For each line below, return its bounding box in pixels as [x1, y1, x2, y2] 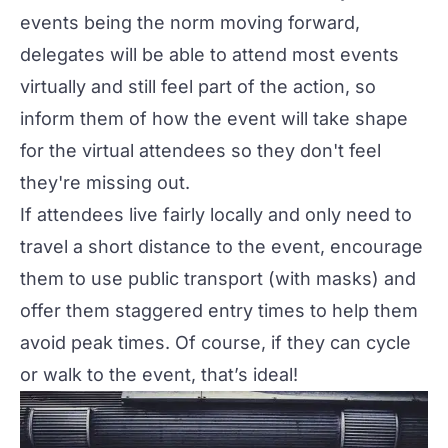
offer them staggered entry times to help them [20, 299, 418, 321]
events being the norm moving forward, [20, 11, 360, 33]
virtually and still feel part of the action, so [20, 75, 376, 97]
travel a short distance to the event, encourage [20, 235, 423, 257]
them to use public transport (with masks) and [20, 267, 416, 289]
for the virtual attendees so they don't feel [20, 139, 381, 161]
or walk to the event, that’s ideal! [20, 363, 298, 385]
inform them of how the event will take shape [20, 107, 408, 129]
